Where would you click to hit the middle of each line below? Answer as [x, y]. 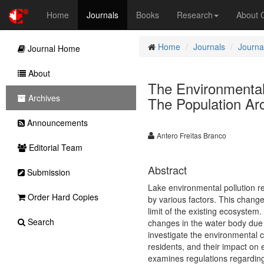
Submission [47, 172]
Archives [43, 98]
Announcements [56, 123]
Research [195, 15]
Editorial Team [55, 147]
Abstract [167, 170]
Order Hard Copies [62, 197]
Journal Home [53, 48]
